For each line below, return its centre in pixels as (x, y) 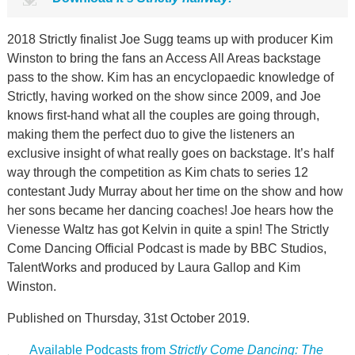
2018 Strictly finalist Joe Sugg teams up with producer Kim (170, 39)
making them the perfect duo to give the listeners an (151, 134)
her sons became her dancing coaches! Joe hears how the (170, 210)
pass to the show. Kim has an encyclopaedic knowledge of (170, 77)
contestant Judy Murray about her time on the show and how (175, 191)
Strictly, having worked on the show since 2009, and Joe (164, 96)
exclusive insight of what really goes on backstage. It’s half (170, 153)
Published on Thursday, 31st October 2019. (128, 318)
